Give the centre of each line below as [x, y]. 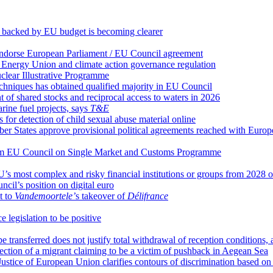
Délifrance [148, 196]
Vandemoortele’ [45, 196]
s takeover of [101, 196]
